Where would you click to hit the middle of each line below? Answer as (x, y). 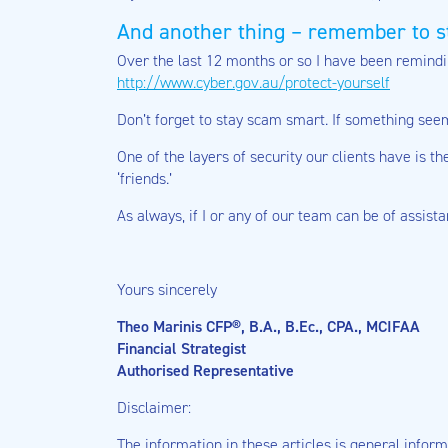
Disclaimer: (154, 407)
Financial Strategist (181, 348)
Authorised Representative (205, 370)
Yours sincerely (167, 289)
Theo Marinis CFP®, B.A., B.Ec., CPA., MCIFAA (268, 326)
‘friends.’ (144, 178)
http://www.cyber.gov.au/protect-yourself (253, 82)
